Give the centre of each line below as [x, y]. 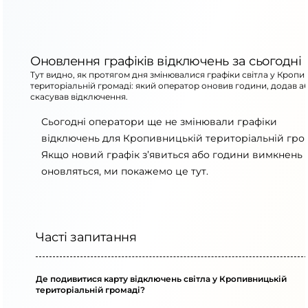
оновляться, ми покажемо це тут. [125, 171]
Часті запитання [86, 237]
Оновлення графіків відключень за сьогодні [166, 61]
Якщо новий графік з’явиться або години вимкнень [172, 155]
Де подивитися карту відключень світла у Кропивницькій [161, 279]
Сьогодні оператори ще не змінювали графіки [159, 122]
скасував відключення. [79, 97]
